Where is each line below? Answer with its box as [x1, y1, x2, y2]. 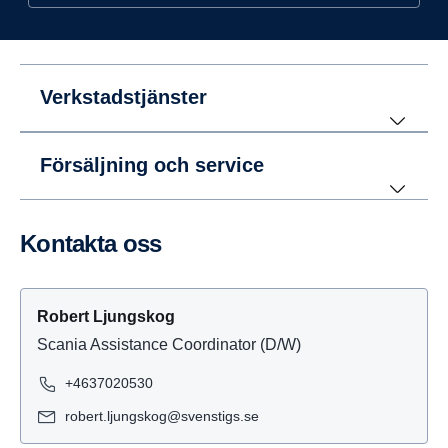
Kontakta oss [36, 230, 162, 257]
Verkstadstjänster [40, 86, 207, 108]
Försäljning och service [40, 154, 264, 176]
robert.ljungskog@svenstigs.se [65, 408, 259, 424]
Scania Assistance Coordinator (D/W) [37, 336, 301, 353]
